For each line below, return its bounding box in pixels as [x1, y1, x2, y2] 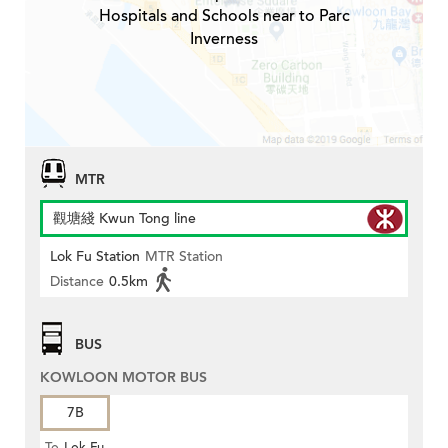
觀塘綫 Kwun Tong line [53, 209, 196, 229]
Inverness [190, 28, 258, 51]
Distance [50, 272, 104, 292]
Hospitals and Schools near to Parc [98, 5, 350, 28]
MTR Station [145, 247, 223, 267]
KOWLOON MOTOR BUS [40, 368, 207, 388]
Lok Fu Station [50, 247, 140, 267]
